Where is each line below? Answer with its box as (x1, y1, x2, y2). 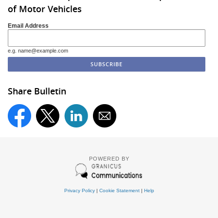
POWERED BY (89, 156, 129, 162)
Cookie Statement (99, 188, 140, 194)
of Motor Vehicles (8, 3, 82, 15)
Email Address (8, 22, 49, 29)
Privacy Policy (64, 188, 95, 194)
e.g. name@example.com (8, 47, 68, 54)
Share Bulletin (8, 85, 66, 97)
